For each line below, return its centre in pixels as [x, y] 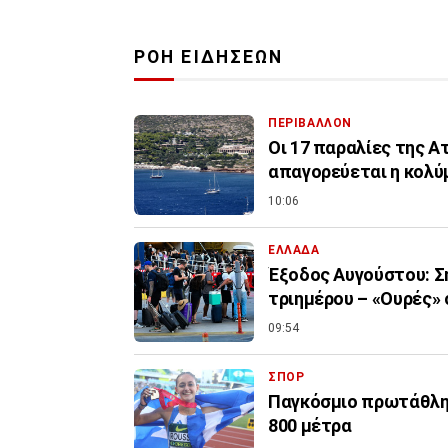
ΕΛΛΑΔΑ [294, 250]
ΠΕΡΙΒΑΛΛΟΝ [310, 123]
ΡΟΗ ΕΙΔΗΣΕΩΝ [209, 57]
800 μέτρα [310, 426]
